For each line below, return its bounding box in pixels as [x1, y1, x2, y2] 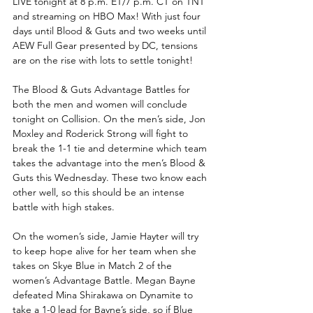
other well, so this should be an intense [13, 185, 187, 198]
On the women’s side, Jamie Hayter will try [13, 229, 201, 242]
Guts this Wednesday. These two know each [13, 170, 210, 184]
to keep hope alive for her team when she [13, 244, 199, 257]
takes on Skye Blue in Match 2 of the [13, 259, 175, 272]
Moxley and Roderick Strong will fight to [13, 126, 191, 140]
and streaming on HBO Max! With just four [13, 9, 203, 22]
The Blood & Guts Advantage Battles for [13, 82, 193, 96]
